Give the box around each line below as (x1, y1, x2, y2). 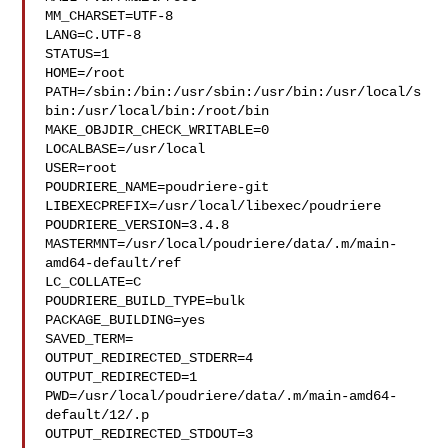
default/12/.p (45, 407, 150, 423)
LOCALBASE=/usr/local (45, 141, 206, 157)
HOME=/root (45, 65, 126, 81)
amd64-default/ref (45, 255, 182, 271)
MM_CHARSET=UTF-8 (45, 8, 174, 24)
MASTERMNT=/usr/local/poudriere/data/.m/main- (45, 236, 398, 252)
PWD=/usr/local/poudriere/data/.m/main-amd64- (45, 388, 398, 404)
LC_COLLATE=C (45, 274, 142, 290)
